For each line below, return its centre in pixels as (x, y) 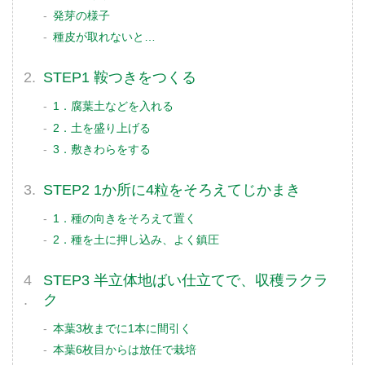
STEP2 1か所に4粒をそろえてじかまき (172, 189)
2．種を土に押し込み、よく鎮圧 (136, 239)
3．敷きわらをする (102, 149)
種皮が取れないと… (105, 37)
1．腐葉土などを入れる (114, 106)
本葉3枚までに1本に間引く (122, 329)
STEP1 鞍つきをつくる (120, 78)
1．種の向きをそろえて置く (125, 218)
